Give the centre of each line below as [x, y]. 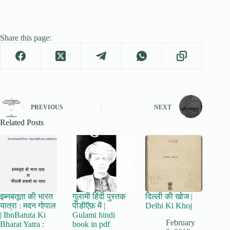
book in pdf [91, 224]
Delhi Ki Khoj [168, 206]
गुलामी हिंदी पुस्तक [99, 197]
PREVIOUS [47, 107]
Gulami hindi [94, 215]
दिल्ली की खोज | [169, 197]
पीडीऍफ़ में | [89, 206]
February [180, 223]
